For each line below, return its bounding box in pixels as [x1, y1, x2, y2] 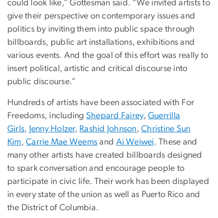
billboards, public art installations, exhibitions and [7, 38, 195, 47]
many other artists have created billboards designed [7, 151, 202, 160]
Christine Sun [141, 125, 191, 134]
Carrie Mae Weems [26, 138, 98, 147]
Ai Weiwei [116, 138, 154, 147]
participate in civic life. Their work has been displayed [7, 177, 209, 186]
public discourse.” [7, 77, 76, 87]
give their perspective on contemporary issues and [7, 12, 196, 21]
